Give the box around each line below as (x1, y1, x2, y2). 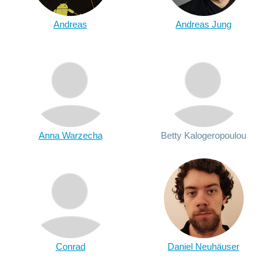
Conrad (55, 241, 85, 252)
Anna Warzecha (38, 130, 103, 141)
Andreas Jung (176, 19, 231, 29)
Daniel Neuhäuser (168, 241, 239, 252)
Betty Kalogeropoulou (161, 130, 246, 141)
